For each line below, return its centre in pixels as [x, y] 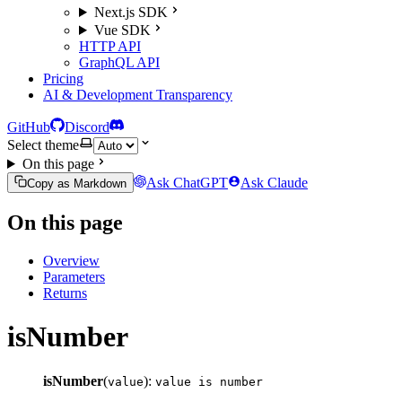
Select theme [43, 145]
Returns [65, 293]
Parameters [74, 276]
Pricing [63, 79]
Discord [87, 127]
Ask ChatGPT [187, 183]
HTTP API [110, 46]
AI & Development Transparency [138, 95]
